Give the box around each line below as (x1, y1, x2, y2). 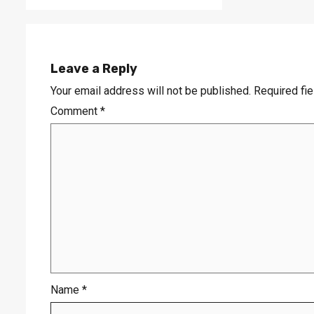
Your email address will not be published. (50, 84, 251, 98)
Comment (50, 104, 100, 118)
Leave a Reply (50, 61, 137, 77)
